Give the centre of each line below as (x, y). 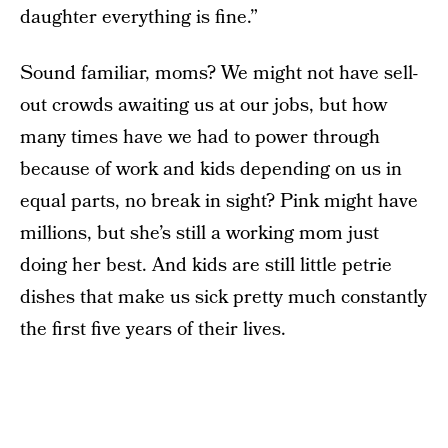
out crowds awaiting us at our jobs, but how (203, 105)
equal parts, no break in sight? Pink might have (219, 201)
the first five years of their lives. (153, 329)
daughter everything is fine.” (139, 17)
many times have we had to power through (200, 137)
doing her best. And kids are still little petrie (206, 265)
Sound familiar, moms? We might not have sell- (219, 73)
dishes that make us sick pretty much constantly (223, 297)
